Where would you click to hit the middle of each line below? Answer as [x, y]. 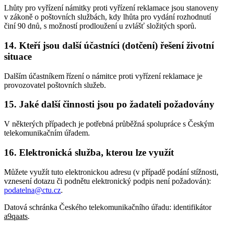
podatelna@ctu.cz [32, 190]
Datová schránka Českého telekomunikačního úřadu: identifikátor [108, 207]
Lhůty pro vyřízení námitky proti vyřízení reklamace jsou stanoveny [111, 8]
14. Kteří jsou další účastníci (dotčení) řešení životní [109, 45]
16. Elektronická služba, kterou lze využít [89, 152]
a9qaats [16, 216]
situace [18, 56]
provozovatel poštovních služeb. [55, 85]
